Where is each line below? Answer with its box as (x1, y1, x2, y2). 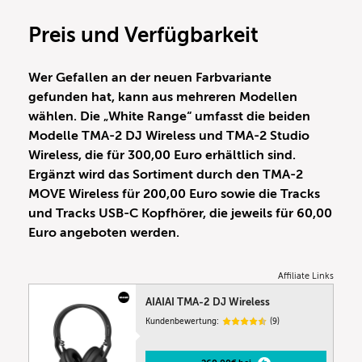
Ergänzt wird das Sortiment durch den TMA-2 (28, 166, 303, 182)
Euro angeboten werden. (28, 225, 179, 240)
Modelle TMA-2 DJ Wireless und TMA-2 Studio (28, 128, 309, 143)
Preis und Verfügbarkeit (28, 23, 259, 47)
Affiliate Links (278, 270, 334, 281)
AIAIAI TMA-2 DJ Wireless (145, 295, 271, 308)
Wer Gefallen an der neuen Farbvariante (28, 69, 271, 85)
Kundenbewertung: (145, 316, 220, 326)
